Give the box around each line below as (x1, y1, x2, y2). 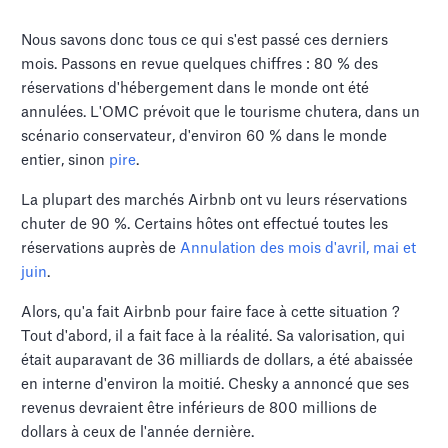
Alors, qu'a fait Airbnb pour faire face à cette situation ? (21, 304, 401, 320)
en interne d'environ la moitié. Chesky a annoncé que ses (21, 376, 410, 392)
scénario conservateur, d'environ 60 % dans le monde (21, 128, 388, 144)
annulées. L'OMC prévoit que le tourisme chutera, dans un (21, 104, 421, 120)
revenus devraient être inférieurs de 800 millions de (21, 400, 378, 416)
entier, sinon (21, 152, 110, 168)
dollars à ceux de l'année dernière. (21, 424, 255, 440)
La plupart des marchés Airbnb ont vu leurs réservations (21, 192, 408, 208)
